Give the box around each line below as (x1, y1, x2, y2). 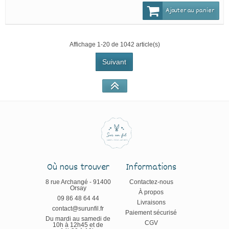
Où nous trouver (47, 161, 109, 175)
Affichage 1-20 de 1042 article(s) (69, 40, 160, 48)
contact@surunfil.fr (52, 205, 104, 213)
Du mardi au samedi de (45, 215, 110, 223)
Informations (126, 161, 176, 175)
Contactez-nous (129, 178, 173, 186)
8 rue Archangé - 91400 (45, 178, 111, 186)
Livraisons (136, 199, 166, 207)
